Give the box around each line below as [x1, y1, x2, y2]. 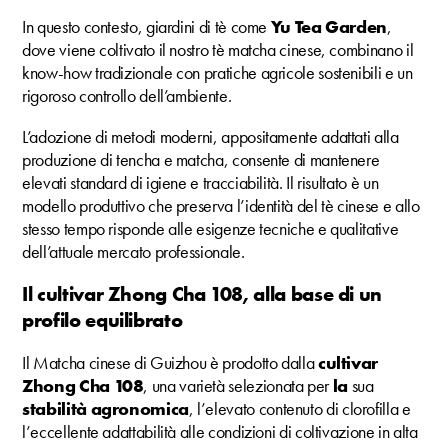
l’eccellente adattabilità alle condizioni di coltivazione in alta [22, 419, 418, 443]
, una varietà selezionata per [143, 373, 333, 397]
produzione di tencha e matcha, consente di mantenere [22, 147, 380, 171]
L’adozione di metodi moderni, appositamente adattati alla [22, 124, 399, 148]
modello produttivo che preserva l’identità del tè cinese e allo [22, 193, 420, 217]
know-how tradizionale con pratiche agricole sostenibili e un [22, 60, 413, 84]
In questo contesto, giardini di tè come [22, 14, 271, 38]
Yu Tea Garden [270, 14, 388, 38]
